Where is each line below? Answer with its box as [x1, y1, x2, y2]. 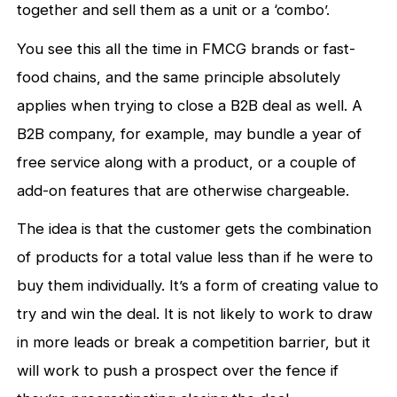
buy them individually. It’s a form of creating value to [17, 276, 379, 295]
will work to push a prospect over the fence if [17, 362, 339, 380]
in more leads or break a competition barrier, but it [17, 333, 371, 352]
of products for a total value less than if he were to [17, 248, 374, 267]
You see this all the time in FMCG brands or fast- [17, 39, 356, 58]
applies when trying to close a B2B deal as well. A [17, 96, 363, 114]
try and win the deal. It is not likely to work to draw [17, 305, 374, 323]
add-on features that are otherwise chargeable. [17, 181, 350, 199]
